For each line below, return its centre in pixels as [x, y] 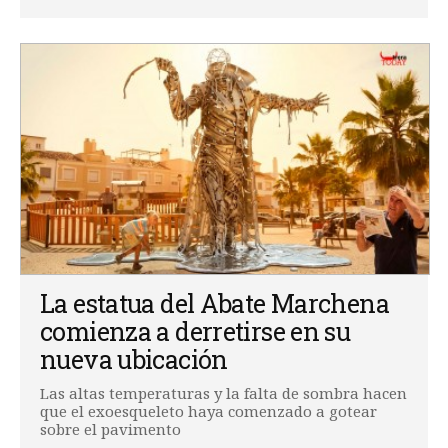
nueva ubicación [134, 359]
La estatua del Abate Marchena [214, 303]
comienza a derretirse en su [195, 331]
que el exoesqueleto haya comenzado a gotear [208, 410]
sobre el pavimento [110, 428]
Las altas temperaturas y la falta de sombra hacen [223, 392]
